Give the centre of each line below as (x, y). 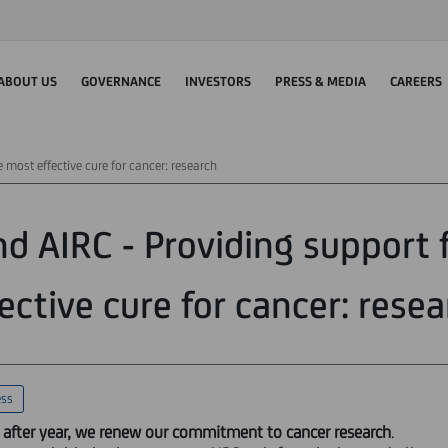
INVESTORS (218, 81)
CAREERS (416, 81)
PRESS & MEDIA (320, 81)
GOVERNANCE (121, 81)
